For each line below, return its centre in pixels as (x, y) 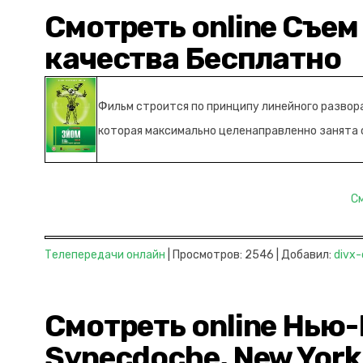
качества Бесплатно (193, 58)
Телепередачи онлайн (105, 255)
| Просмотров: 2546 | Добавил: (250, 255)
